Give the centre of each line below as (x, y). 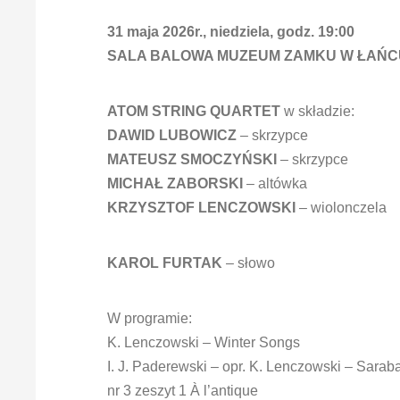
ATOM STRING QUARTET (194, 112)
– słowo (249, 263)
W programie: (150, 319)
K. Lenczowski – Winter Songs (204, 343)
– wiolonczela (341, 208)
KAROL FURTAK (165, 263)
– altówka (275, 184)
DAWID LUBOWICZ (172, 136)
